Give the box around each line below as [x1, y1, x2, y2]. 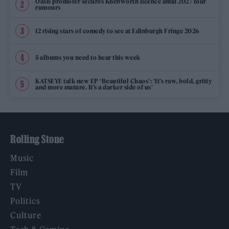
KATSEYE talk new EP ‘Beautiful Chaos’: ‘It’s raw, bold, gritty [35, 77, 212, 85]
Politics [10, 196, 40, 207]
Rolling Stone [10, 133, 64, 146]
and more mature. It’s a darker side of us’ [35, 83, 153, 91]
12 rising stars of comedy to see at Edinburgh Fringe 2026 [35, 27, 199, 35]
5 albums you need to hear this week [35, 53, 141, 61]
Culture [10, 210, 41, 221]
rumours [35, 3, 61, 11]
